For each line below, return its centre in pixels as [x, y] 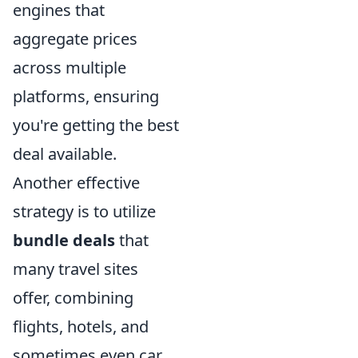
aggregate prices [75, 38]
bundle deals [64, 240]
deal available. [65, 153]
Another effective [76, 182]
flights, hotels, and [81, 326]
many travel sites [76, 268]
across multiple [70, 67]
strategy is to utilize [84, 211]
